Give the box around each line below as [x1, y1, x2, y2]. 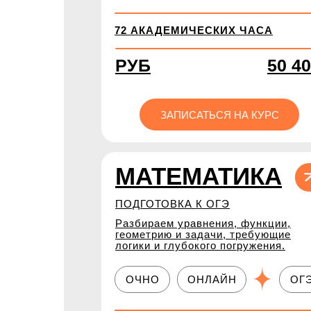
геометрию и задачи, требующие [115, 228, 291, 240]
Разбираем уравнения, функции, [115, 217, 291, 229]
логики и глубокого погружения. [115, 239, 285, 251]
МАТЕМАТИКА [115, 162, 282, 190]
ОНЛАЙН [187, 273, 237, 285]
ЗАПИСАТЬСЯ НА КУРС [160, 108, 279, 121]
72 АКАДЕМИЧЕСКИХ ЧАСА [115, 24, 273, 36]
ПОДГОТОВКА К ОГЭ [115, 198, 230, 210]
